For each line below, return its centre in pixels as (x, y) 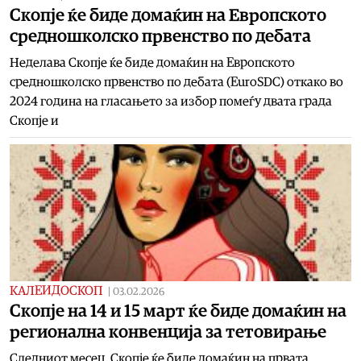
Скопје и (34, 120)
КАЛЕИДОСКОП (56, 290)
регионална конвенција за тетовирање (168, 332)
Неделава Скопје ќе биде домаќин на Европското (152, 62)
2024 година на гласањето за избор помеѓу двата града (171, 101)
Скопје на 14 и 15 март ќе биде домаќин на (178, 311)
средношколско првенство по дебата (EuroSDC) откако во (176, 82)
